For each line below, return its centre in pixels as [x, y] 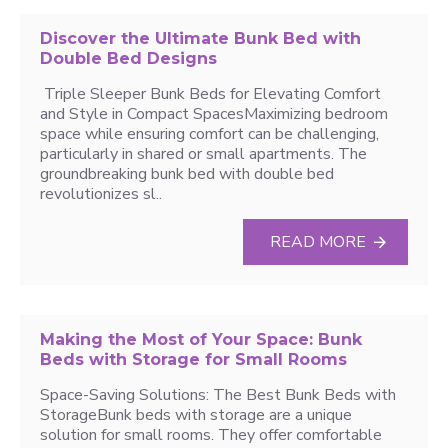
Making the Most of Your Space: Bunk [201, 339]
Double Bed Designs [128, 58]
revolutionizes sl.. [101, 194]
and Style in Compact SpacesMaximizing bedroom [214, 114]
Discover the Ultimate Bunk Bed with [200, 38]
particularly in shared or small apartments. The [203, 154]
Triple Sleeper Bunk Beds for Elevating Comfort [210, 94]
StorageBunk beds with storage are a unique [196, 415]
